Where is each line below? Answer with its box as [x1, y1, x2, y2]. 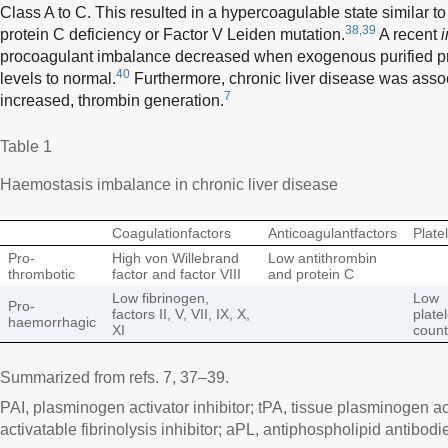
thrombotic [8, 265, 75, 282]
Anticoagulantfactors [268, 224, 397, 241]
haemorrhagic [8, 313, 96, 330]
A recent [376, 25, 441, 43]
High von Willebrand [112, 249, 239, 266]
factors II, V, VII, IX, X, [112, 305, 250, 322]
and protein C [268, 265, 354, 282]
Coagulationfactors [112, 224, 231, 241]
